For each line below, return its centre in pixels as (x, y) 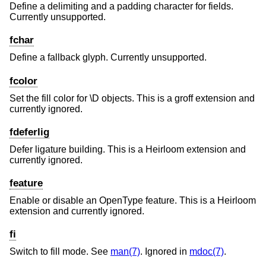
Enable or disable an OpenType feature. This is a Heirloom (133, 201)
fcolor (23, 81)
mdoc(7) (207, 252)
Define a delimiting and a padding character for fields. (121, 7)
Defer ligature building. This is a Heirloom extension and (128, 149)
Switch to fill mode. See (60, 252)
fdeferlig (29, 132)
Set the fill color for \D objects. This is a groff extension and (132, 98)
